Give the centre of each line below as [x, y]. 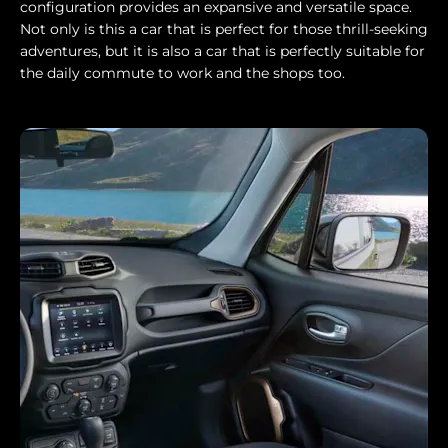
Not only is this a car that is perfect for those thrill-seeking [224, 29]
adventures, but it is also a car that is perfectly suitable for [222, 51]
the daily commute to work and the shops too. [184, 73]
